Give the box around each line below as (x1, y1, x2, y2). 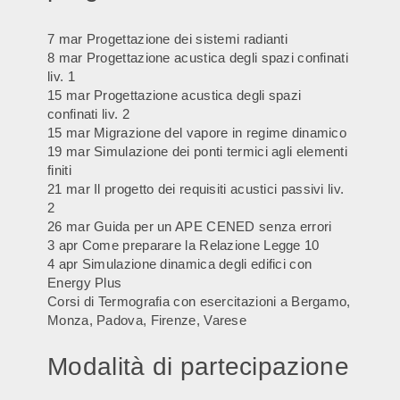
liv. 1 (47, 69, 75, 85)
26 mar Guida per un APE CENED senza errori (47, 219, 332, 235)
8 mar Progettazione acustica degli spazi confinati (47, 50, 348, 66)
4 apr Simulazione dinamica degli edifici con (47, 256, 312, 272)
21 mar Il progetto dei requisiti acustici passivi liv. (47, 181, 345, 197)
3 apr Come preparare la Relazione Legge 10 (47, 237, 320, 254)
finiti (47, 162, 71, 179)
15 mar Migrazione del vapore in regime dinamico (47, 125, 347, 141)
